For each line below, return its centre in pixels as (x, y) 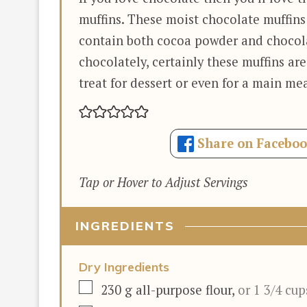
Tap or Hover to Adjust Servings (167, 182)
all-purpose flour (184, 290)
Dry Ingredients (124, 267)
